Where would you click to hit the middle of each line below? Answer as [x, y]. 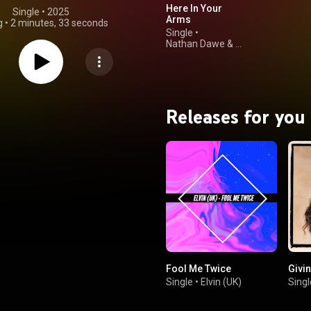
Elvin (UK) [221, 281]
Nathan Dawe [195, 43]
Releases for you [236, 117]
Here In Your [194, 8]
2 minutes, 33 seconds [59, 23]
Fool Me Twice [199, 268]
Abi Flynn [186, 54]
